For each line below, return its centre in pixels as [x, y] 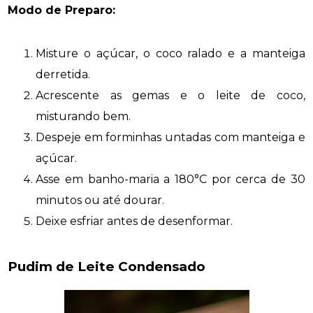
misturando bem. [83, 116]
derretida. [63, 74]
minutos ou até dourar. [100, 200]
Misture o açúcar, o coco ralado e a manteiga [170, 53]
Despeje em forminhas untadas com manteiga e [170, 137]
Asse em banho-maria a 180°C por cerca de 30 [170, 179]
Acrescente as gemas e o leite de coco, [170, 95]
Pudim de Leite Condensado [107, 266]
